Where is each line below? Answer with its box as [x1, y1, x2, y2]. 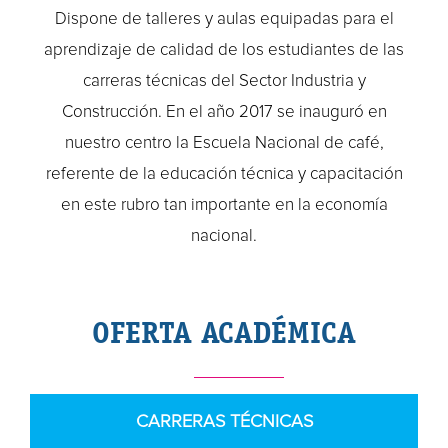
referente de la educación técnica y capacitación [45, 165, 403, 183]
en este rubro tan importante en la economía [60, 196, 388, 214]
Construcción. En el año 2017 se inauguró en [61, 103, 387, 121]
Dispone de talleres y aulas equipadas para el [54, 10, 394, 28]
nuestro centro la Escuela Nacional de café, [64, 134, 384, 152]
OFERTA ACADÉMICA [92, 313, 356, 351]
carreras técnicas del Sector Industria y [82, 72, 366, 90]
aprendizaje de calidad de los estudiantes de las [44, 41, 404, 59]
